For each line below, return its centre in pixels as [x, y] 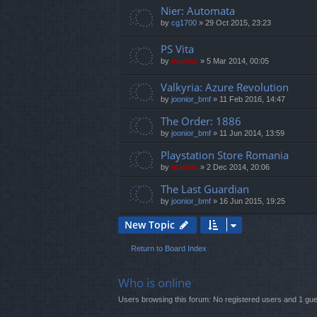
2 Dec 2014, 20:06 [238, 167]
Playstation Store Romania [225, 155]
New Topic [150, 225]
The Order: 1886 [201, 121]
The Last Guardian [205, 189]
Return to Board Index [169, 249]
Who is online [155, 283]
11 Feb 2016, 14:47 [252, 99]
